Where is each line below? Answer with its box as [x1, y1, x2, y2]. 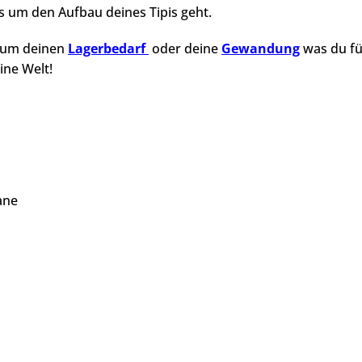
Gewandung [221, 40, 300, 57]
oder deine [149, 40, 221, 57]
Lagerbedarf [68, 40, 145, 57]
